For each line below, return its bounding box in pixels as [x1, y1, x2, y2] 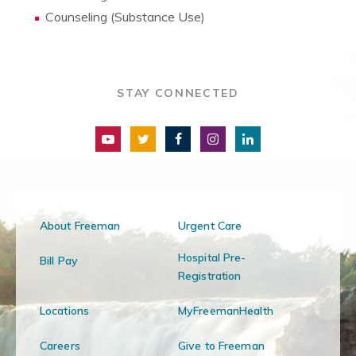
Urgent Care [178, 218, 242, 233]
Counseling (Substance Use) [45, 8, 205, 25]
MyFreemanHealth [178, 303, 273, 318]
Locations [40, 303, 90, 318]
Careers [40, 338, 80, 353]
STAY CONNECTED [117, 85, 239, 100]
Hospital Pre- [178, 250, 246, 265]
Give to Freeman [178, 338, 265, 353]
